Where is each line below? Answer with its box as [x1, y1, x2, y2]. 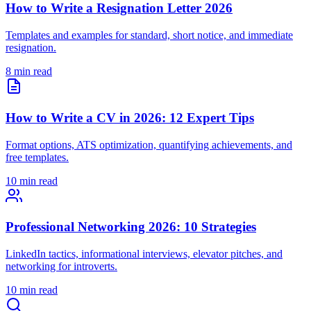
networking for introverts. [6, 260, 117, 272]
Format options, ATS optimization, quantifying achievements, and [6, 138, 292, 151]
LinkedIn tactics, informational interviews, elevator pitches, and [6, 247, 283, 260]
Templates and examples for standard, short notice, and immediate [6, 29, 293, 42]
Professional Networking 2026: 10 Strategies [6, 219, 256, 235]
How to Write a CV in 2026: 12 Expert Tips [6, 110, 254, 125]
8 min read [6, 65, 52, 78]
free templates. [6, 151, 69, 163]
